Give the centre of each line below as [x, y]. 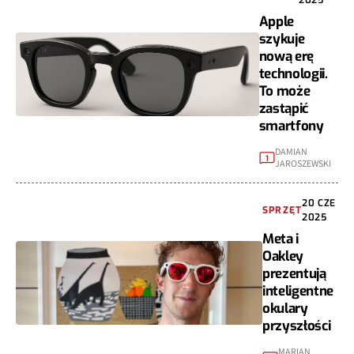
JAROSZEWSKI [303, 164]
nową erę [286, 57]
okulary [285, 309]
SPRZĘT [282, 211]
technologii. [293, 74]
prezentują [294, 274]
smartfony [291, 126]
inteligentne [298, 292]
